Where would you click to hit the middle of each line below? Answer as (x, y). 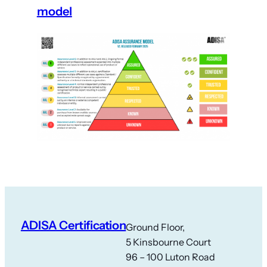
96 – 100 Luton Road (171, 257)
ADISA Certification (73, 225)
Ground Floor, (156, 227)
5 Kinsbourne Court (169, 242)
